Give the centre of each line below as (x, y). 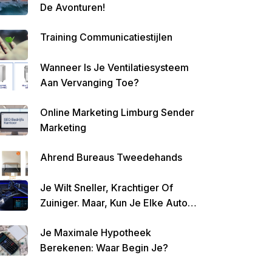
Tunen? (57, 218)
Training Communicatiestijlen (106, 37)
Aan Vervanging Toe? (90, 83)
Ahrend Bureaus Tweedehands (111, 157)
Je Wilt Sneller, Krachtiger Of (107, 188)
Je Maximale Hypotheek (96, 233)
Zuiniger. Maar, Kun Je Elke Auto (114, 203)
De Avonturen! (73, 7)
